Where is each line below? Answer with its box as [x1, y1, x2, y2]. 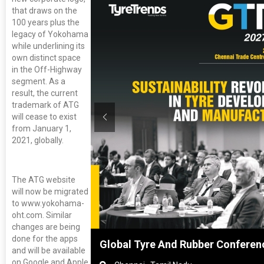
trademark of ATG [12, 100, 79, 110]
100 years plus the [12, 18, 80, 28]
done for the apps [12, 234, 78, 244]
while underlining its [12, 41, 85, 51]
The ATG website [12, 175, 75, 185]
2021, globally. [12, 136, 64, 146]
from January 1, [12, 124, 71, 134]
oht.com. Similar [12, 210, 72, 220]
